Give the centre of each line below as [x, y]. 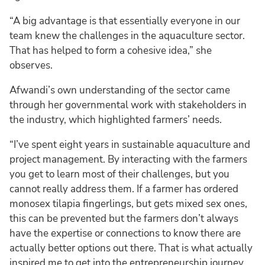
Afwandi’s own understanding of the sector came [120, 91]
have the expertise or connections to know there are [125, 234]
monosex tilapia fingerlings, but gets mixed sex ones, [128, 204]
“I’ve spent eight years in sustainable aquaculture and [130, 145]
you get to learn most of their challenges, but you [119, 174]
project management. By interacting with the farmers [128, 160]
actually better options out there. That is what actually [131, 248]
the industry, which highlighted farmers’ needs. [116, 120]
